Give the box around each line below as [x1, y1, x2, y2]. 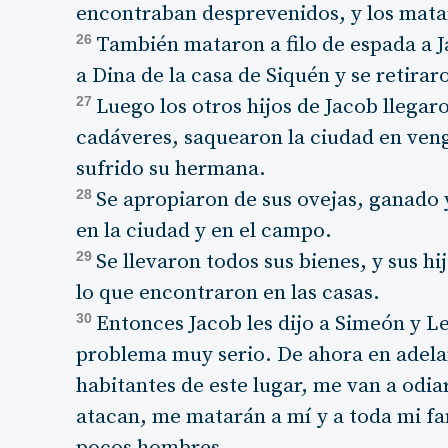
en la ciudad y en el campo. [76, 218, 333, 244]
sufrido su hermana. [76, 156, 267, 182]
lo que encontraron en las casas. [76, 280, 381, 306]
